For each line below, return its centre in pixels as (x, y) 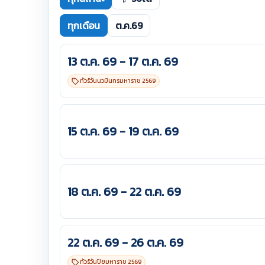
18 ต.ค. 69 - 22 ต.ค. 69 (124, 191)
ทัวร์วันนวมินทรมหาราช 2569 (117, 81)
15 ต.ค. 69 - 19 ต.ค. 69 (123, 131)
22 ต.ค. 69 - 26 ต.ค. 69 (125, 243)
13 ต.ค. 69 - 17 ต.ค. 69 (123, 62)
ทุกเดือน (84, 25)
